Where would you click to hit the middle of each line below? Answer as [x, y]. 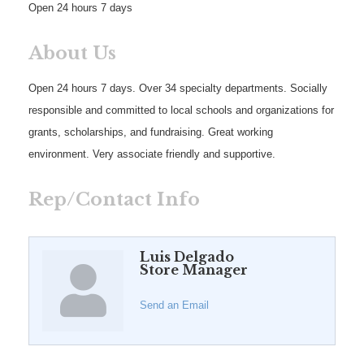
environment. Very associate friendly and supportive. [152, 154]
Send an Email [174, 305]
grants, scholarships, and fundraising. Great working [151, 132]
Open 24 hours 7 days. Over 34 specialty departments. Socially [178, 88]
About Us [72, 53]
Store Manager [194, 269]
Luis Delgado [187, 256]
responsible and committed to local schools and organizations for [181, 110]
